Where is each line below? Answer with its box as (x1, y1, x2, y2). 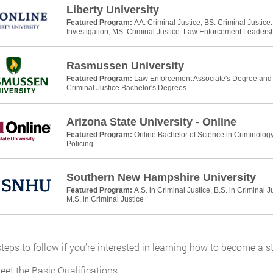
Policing (66, 140, 93, 148)
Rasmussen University (66, 60, 184, 72)
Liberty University (66, 4, 159, 16)
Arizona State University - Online (66, 116, 236, 128)
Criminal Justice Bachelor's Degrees (66, 83, 186, 92)
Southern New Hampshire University (66, 171, 256, 183)
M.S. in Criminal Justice (66, 195, 144, 204)
